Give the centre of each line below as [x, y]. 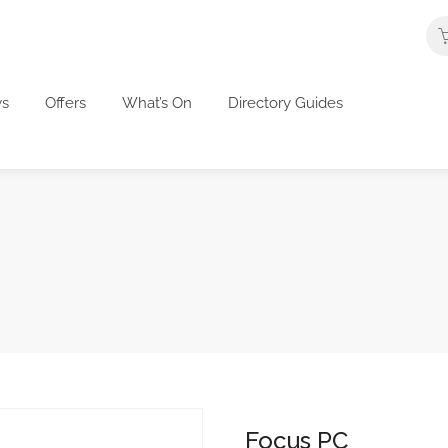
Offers [65, 102]
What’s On [157, 102]
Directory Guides [285, 102]
